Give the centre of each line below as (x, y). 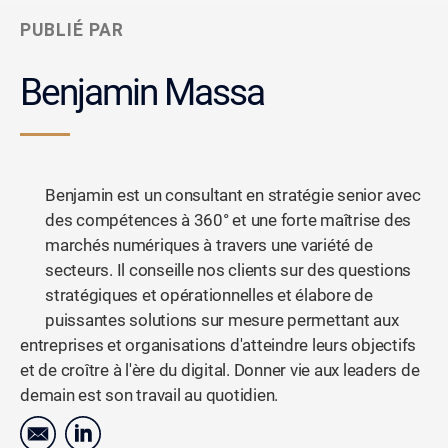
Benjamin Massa (142, 92)
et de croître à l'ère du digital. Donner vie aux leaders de (220, 370)
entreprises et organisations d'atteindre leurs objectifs (218, 345)
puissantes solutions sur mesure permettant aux (222, 320)
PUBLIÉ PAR (72, 29)
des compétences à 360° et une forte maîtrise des (228, 220)
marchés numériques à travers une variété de (209, 245)
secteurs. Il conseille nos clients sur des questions (228, 270)
